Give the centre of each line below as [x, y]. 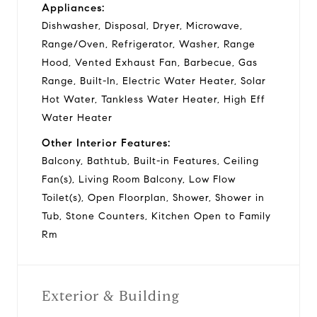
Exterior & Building [111, 296]
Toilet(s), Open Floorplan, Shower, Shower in [153, 197]
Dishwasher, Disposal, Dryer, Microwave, [142, 25]
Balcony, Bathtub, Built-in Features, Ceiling [150, 161]
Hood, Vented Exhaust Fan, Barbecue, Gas [150, 62]
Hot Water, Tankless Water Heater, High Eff [154, 99]
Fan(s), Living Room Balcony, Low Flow [139, 179]
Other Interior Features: [106, 143]
